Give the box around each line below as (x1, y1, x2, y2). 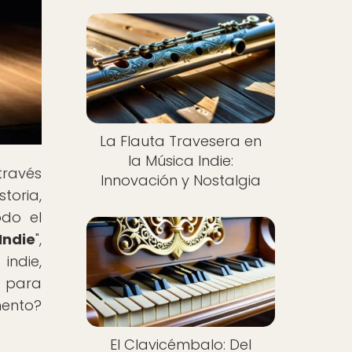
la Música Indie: (127, 151, 233, 171)
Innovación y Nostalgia (100, 170, 261, 191)
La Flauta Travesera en (99, 131, 262, 152)
